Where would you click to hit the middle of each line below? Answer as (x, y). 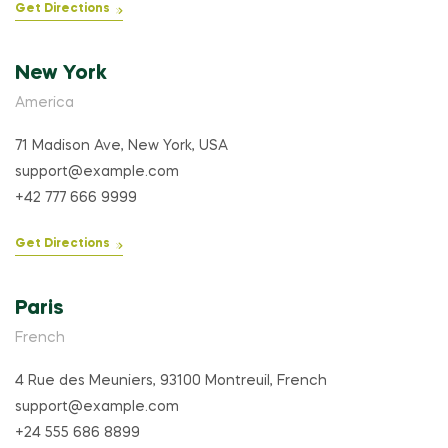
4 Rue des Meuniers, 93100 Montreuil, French (171, 381)
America (44, 103)
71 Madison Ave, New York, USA (121, 146)
